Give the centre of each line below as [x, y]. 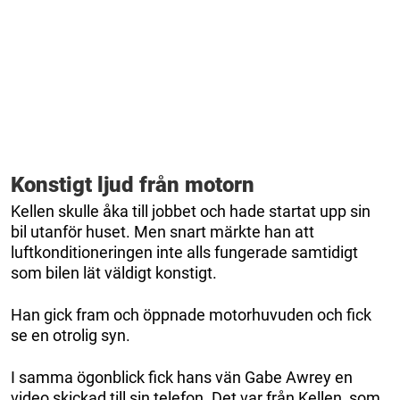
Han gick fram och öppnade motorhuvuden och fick [191, 314]
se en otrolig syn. [71, 335]
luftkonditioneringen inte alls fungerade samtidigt [184, 252]
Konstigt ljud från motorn [133, 184]
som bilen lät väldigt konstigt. [114, 272]
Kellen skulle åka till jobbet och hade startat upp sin [191, 211]
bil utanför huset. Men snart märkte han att [162, 231]
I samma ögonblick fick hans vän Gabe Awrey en [182, 377]
